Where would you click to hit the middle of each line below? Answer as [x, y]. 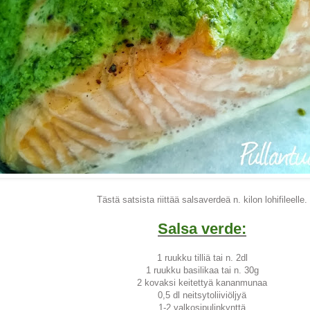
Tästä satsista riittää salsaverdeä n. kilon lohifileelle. [202, 200]
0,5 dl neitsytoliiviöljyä [202, 295]
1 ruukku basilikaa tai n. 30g [202, 271]
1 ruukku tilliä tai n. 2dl [202, 258]
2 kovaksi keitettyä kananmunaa [202, 283]
